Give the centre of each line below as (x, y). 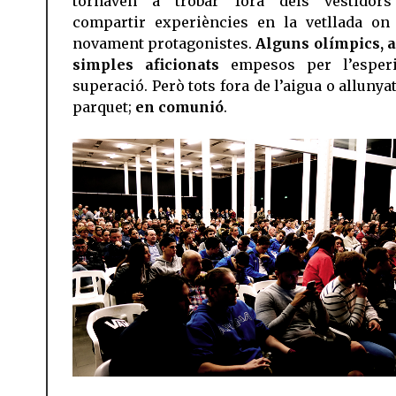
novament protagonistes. (164, 44)
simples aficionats (146, 65)
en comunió (179, 107)
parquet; (104, 107)
